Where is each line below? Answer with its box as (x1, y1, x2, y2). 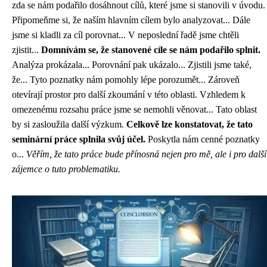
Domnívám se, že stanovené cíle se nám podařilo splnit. (41, 45, 260, 55)
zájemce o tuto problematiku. (12, 164, 120, 174)
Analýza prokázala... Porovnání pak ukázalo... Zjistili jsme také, (12, 60, 252, 70)
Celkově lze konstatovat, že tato (126, 119, 253, 129)
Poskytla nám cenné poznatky (145, 134, 260, 144)
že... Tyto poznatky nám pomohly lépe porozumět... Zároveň (12, 74, 240, 85)
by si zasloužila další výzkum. (12, 119, 126, 129)
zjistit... (12, 45, 41, 55)
